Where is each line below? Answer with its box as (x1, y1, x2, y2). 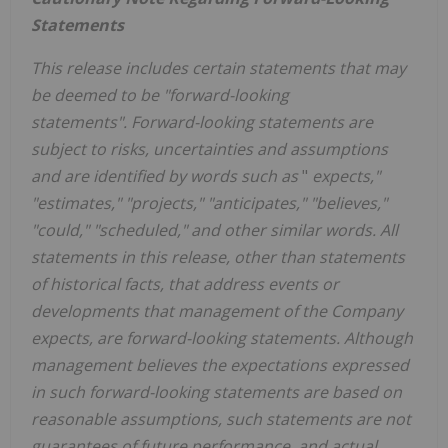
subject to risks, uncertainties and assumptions (31, 138, 388, 161)
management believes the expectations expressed (31, 354, 409, 377)
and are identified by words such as (31, 165, 302, 188)
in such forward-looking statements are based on (31, 381, 402, 404)
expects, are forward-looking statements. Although (31, 327, 413, 350)
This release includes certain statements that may (31, 57, 406, 80)
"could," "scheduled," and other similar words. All (31, 219, 398, 242)
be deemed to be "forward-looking (31, 84, 289, 107)
